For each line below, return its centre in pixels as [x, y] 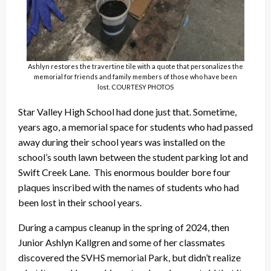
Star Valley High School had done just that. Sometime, [127, 111]
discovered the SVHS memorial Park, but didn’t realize [129, 257]
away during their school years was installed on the [122, 142]
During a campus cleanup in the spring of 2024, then [124, 227]
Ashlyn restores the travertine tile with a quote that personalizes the [135, 66]
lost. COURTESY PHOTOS [135, 87]
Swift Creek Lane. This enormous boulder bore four [124, 172]
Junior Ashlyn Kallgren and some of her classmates [122, 242]
